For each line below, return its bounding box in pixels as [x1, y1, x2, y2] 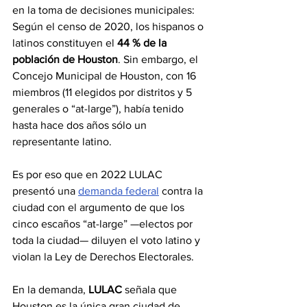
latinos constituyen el [12, 37, 117, 49]
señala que [125, 284, 180, 295]
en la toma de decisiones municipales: [12, 4, 197, 16]
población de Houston [12, 53, 118, 65]
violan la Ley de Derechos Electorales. [12, 251, 194, 262]
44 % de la [117, 37, 169, 49]
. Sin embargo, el [118, 53, 201, 65]
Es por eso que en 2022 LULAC [12, 169, 165, 180]
